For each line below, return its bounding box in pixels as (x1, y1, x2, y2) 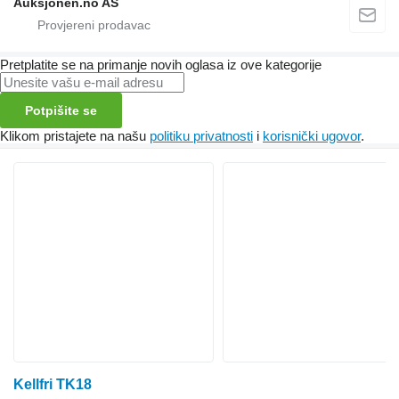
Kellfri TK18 (13, 377, 92, 393)
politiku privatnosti (150, 128, 253, 144)
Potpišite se (25, 103, 97, 118)
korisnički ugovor (263, 128, 361, 144)
